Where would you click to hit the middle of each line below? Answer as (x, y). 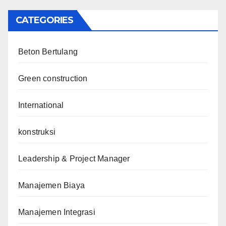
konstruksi (37, 132)
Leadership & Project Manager (74, 159)
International (41, 105)
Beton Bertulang (48, 52)
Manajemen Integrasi (57, 212)
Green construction (53, 79)
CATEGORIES (44, 20)
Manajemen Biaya (51, 186)
